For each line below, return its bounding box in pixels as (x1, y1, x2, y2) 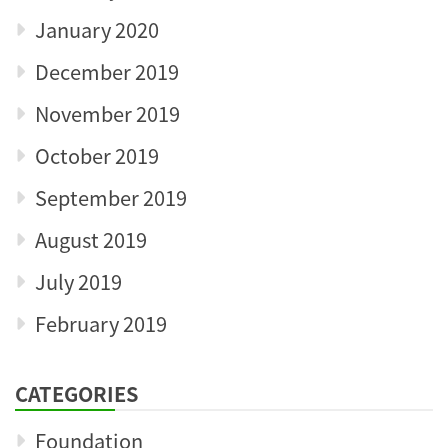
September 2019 (35, 182, 187, 212)
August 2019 (35, 224, 147, 254)
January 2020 (35, 14, 159, 44)
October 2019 (35, 140, 159, 170)
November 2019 (35, 98, 180, 128)
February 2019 (35, 308, 167, 338)
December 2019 (35, 56, 179, 86)
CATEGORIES (15, 378, 138, 408)
